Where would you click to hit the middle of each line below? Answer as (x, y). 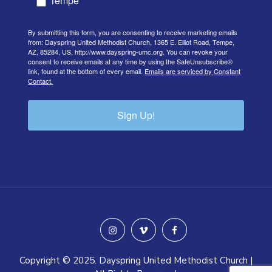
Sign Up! (136, 115)
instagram (128, 229)
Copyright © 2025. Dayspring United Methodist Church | (136, 260)
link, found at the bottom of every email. (87, 71)
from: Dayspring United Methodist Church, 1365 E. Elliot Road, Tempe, (131, 42)
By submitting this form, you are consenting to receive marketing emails (133, 32)
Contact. (41, 81)
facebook (189, 229)
